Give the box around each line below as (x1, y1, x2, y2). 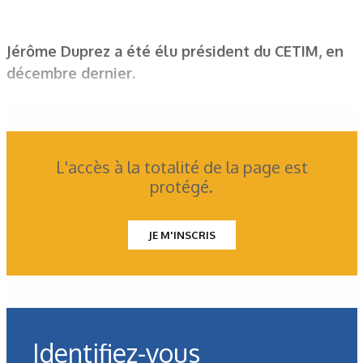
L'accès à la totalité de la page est (55, 156, 308, 177)
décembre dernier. (6, 63, 135, 82)
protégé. (150, 176, 213, 197)
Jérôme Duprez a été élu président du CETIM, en (6, 41, 344, 60)
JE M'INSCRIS (147, 228, 216, 241)
